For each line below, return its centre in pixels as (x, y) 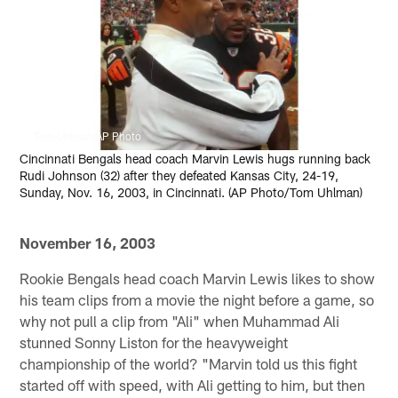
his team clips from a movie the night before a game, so (197, 299)
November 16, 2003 (88, 242)
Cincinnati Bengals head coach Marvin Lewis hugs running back (195, 159)
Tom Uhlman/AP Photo (88, 136)
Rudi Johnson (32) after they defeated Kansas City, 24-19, (179, 176)
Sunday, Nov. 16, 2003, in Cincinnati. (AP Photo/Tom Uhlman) (191, 193)
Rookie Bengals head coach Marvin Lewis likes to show (198, 278)
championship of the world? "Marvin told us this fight (189, 363)
